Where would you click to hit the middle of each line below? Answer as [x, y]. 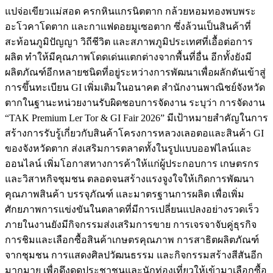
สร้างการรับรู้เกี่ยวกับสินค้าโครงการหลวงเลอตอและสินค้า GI [134, 133]
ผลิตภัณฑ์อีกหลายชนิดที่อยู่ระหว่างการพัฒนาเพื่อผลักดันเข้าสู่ [135, 72]
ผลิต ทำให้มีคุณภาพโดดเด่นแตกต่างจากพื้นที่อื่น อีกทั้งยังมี [128, 57]
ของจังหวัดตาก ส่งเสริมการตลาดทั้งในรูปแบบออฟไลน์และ [128, 148]
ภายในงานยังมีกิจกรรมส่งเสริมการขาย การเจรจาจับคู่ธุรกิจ [131, 224]
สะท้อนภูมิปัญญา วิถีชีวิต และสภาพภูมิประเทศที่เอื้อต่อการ [129, 41]
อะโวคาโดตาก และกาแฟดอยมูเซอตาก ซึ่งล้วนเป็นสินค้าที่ [128, 26]
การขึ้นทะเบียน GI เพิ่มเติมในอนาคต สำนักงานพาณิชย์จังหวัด [135, 87]
